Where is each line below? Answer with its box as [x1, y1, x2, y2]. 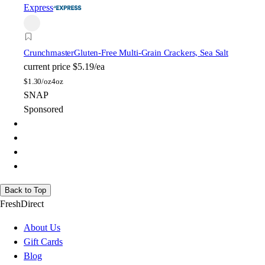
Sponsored [24, 104, 63, 115]
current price [24, 62, 70, 72]
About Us [24, 222, 60, 233]
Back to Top [5, 186, 46, 195]
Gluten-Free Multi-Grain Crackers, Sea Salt [74, 48, 228, 58]
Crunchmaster [24, 48, 75, 58]
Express [24, 2, 53, 13]
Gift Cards [24, 237, 63, 247]
